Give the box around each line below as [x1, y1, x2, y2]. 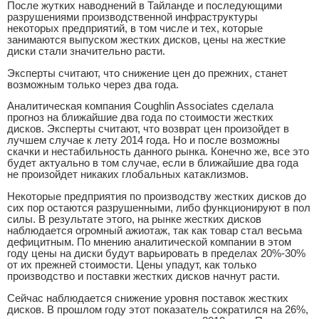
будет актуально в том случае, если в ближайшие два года [7, 157, 298, 169]
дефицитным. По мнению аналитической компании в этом [7, 236, 291, 248]
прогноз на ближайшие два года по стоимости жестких [7, 112, 273, 124]
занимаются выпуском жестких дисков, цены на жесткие [7, 34, 286, 46]
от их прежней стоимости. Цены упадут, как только [7, 258, 256, 271]
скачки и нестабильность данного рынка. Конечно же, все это [7, 146, 309, 158]
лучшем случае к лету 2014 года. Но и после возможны [7, 135, 280, 147]
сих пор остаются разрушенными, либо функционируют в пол [7, 202, 310, 214]
